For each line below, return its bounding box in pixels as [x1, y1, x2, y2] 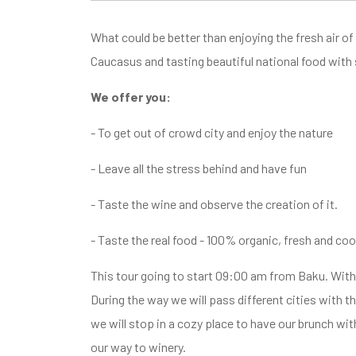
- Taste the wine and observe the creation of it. [91, 195, 338, 211]
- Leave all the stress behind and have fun [91, 160, 307, 176]
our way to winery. [91, 339, 186, 354]
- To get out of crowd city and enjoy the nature [91, 124, 333, 140]
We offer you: [91, 88, 171, 104]
